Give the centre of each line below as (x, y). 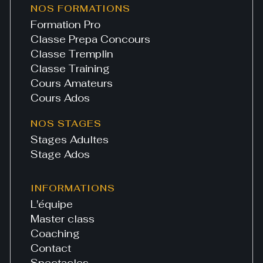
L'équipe (52, 205)
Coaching (55, 234)
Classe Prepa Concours (91, 40)
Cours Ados (60, 98)
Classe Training (70, 69)
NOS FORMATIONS (81, 9)
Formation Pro (66, 25)
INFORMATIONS (73, 188)
